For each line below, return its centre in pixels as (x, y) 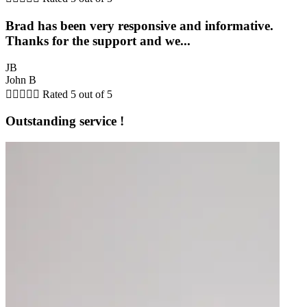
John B (21, 79)
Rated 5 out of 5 (77, 94)
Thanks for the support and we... (98, 41)
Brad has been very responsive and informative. (139, 26)
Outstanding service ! (65, 121)
